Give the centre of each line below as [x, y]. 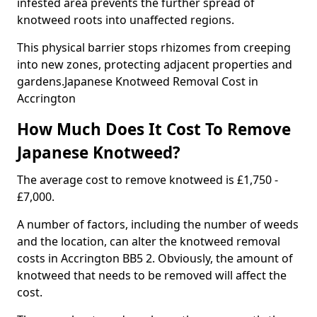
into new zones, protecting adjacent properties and [155, 64]
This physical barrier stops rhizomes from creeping [154, 47]
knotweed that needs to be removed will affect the [152, 275]
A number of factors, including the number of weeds [158, 224]
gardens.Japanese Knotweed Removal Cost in [138, 81]
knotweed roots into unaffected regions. [126, 20]
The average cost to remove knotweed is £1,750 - [148, 180]
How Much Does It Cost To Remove [154, 129]
